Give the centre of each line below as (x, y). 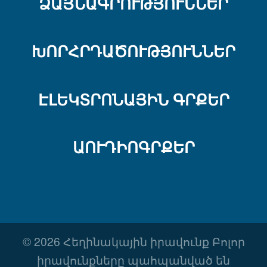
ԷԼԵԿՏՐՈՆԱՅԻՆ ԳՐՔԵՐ (133, 99)
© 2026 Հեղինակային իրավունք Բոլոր (133, 241)
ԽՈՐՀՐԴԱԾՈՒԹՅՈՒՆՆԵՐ (133, 51)
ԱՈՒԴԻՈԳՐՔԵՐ (133, 147)
